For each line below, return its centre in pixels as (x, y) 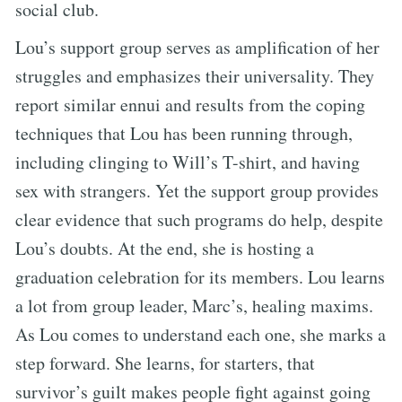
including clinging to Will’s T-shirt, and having (188, 162)
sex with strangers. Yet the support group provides (197, 190)
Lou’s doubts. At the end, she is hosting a (165, 248)
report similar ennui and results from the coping (190, 104)
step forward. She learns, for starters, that (165, 363)
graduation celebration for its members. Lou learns (200, 276)
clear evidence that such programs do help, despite (199, 219)
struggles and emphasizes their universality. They (195, 75)
